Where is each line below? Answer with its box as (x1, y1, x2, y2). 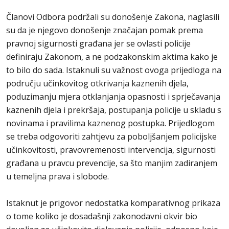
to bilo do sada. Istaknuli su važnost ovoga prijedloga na (6, 64, 221, 76)
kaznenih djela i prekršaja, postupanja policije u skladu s (6, 104, 221, 116)
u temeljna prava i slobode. (6, 171, 109, 182)
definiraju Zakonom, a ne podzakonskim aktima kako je (6, 51, 218, 62)
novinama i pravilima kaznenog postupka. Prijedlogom (6, 118, 215, 129)
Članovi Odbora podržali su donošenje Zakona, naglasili (6, 11, 219, 22)
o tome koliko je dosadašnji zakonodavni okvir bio (6, 211, 197, 222)
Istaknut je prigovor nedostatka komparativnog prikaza (6, 197, 220, 209)
